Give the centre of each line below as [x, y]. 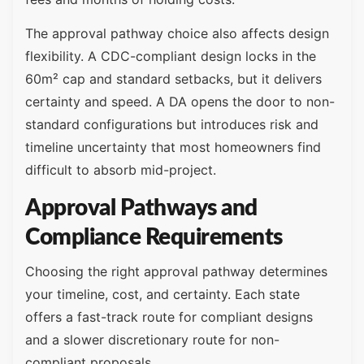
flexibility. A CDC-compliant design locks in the [171, 56]
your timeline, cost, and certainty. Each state [162, 294]
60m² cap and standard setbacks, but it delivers [173, 79]
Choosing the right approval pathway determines [176, 271]
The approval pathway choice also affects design [177, 34]
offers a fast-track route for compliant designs [169, 316]
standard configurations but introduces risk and [172, 125]
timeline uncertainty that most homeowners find [173, 147]
